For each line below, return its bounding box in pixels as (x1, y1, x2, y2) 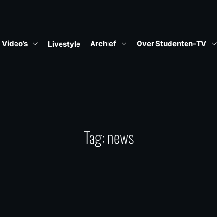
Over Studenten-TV (137, 39, 206, 48)
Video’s (2, 39, 28, 48)
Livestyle (48, 39, 80, 48)
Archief (90, 39, 116, 48)
